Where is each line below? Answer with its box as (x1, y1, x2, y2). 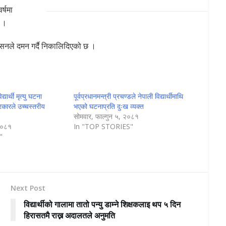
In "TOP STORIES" (73, 122, 133, 132)
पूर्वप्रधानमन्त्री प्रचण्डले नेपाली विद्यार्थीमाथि (73, 91, 183, 101)
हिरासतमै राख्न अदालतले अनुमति (23, 210, 115, 221)
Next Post (10, 183, 45, 193)
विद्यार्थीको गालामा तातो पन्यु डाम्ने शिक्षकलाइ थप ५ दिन (23, 199, 181, 210)
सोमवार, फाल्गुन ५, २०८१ (73, 111, 139, 122)
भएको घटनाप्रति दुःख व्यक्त (73, 101, 144, 111)
